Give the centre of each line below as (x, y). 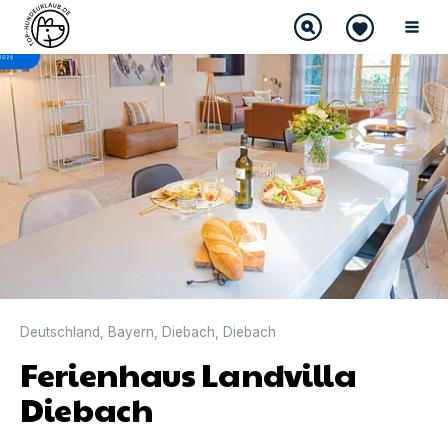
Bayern (131, 331)
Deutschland (60, 331)
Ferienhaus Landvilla (188, 373)
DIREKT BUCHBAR (64, 21)
